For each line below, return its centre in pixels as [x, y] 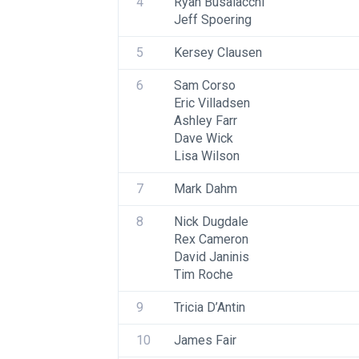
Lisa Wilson [207, 156]
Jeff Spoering [213, 20]
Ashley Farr [206, 121]
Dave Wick [204, 138]
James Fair [205, 340]
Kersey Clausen [218, 52]
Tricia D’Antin [210, 307]
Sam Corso [205, 85]
